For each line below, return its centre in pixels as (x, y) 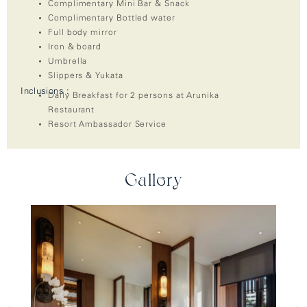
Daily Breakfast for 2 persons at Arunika (134, 96)
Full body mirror (83, 33)
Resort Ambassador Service (107, 124)
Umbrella (68, 61)
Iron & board (75, 47)
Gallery (153, 179)
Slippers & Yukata (86, 76)
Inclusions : (45, 91)
